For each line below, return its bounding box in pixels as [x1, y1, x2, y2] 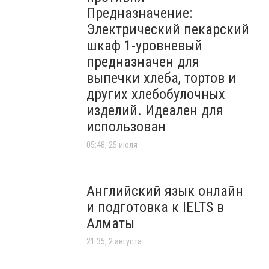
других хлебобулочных [86, 86, 225, 103]
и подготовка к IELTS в [86, 199, 224, 216]
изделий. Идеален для [86, 102, 223, 119]
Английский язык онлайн [86, 183, 243, 200]
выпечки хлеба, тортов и [86, 70, 236, 87]
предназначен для [86, 53, 199, 71]
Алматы [86, 215, 134, 232]
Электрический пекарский [86, 21, 249, 38]
